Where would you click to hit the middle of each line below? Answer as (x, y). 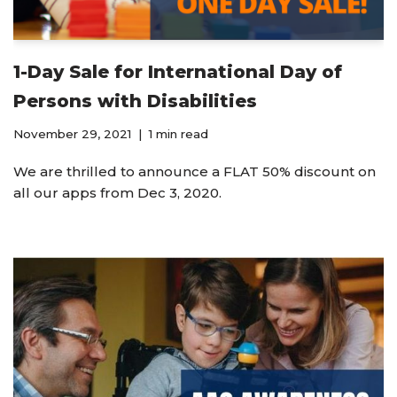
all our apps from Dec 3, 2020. (117, 193)
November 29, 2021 (72, 134)
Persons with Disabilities (135, 101)
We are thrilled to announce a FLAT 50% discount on (195, 172)
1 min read (179, 134)
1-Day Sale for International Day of (178, 72)
